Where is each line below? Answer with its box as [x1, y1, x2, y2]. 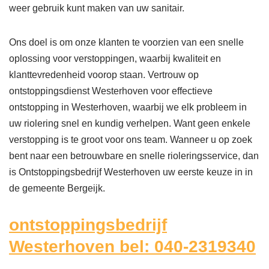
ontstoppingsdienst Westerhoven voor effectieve [9, 86, 213, 97]
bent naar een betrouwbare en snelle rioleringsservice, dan [9, 151, 259, 162]
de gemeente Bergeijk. [9, 183, 105, 194]
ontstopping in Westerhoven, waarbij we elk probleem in [9, 102, 247, 113]
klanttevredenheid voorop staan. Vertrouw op [9, 70, 199, 80]
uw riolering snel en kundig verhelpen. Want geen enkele [9, 118, 250, 129]
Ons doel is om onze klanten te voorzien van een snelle [9, 37, 244, 48]
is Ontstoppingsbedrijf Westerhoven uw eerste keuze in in [9, 167, 253, 178]
